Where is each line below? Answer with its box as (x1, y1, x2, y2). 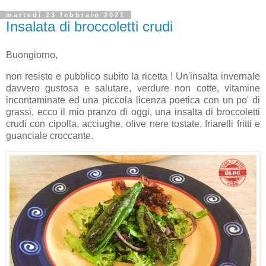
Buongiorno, (6, 50, 58, 61)
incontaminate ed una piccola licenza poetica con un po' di (6, 94, 260, 105)
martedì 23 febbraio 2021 (6, 11, 125, 19)
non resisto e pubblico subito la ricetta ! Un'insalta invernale (6, 71, 260, 81)
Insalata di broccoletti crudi (6, 18, 173, 35)
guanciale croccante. (6, 130, 93, 141)
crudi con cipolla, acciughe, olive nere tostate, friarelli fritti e (6, 118, 260, 129)
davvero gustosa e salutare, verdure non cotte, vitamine (6, 83, 260, 93)
